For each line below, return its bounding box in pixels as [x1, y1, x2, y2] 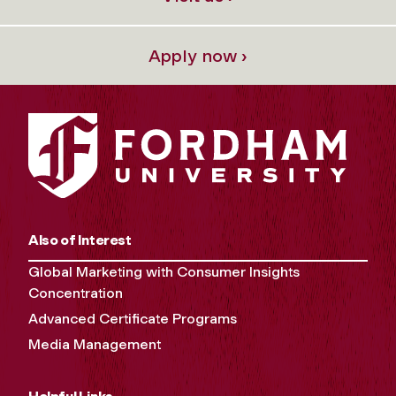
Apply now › [148, 44, 247, 66]
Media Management [28, 336, 161, 354]
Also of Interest [28, 232, 132, 249]
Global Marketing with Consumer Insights [28, 263, 300, 281]
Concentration [28, 285, 123, 302]
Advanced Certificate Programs [28, 310, 237, 328]
